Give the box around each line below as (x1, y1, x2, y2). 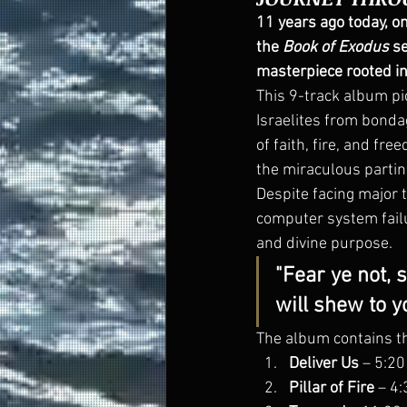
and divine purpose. (256, 234, 392, 253)
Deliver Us (289, 354, 359, 373)
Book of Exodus (283, 38, 389, 57)
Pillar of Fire (289, 379, 374, 398)
